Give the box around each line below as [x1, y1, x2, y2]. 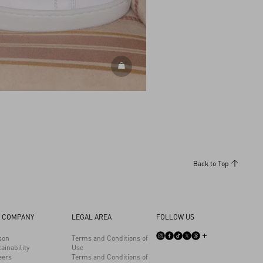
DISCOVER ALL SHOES [124, 62, 195, 71]
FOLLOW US [156, 212, 194, 221]
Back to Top [193, 159, 229, 168]
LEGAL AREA [72, 212, 112, 221]
